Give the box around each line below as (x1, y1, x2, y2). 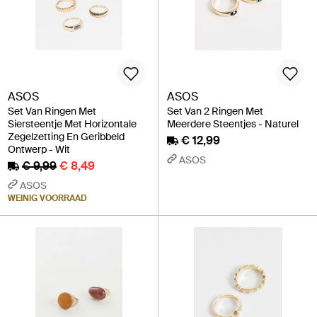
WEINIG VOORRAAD (8, 192, 87, 204)
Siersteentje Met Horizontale (8, 117, 137, 130)
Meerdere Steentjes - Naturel (167, 117, 299, 130)
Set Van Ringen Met (8, 105, 96, 117)
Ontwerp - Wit (8, 143, 70, 156)
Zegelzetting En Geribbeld (8, 130, 125, 143)
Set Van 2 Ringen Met (167, 105, 263, 117)
